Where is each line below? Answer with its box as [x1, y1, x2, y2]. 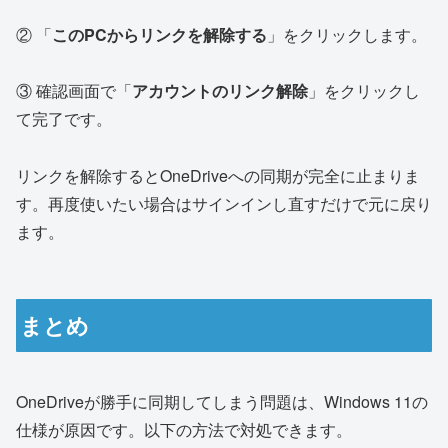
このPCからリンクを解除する [52, 22, 267, 46]
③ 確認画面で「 [16, 79, 132, 103]
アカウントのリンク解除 [132, 79, 308, 103]
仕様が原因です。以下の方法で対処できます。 [16, 418, 352, 441]
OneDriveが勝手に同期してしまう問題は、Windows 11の [16, 390, 428, 413]
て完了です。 [16, 107, 112, 131]
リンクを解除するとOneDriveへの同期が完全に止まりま [16, 164, 420, 188]
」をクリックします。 [267, 22, 427, 46]
